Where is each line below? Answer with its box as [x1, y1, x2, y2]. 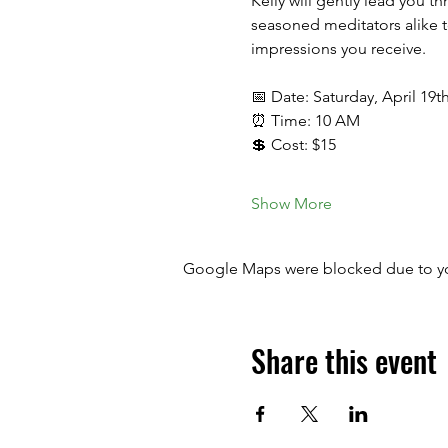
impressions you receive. [250, 39, 426, 58]
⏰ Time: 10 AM [250, 111, 360, 130]
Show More [250, 194, 332, 213]
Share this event [250, 338, 437, 383]
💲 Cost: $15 [250, 135, 336, 154]
